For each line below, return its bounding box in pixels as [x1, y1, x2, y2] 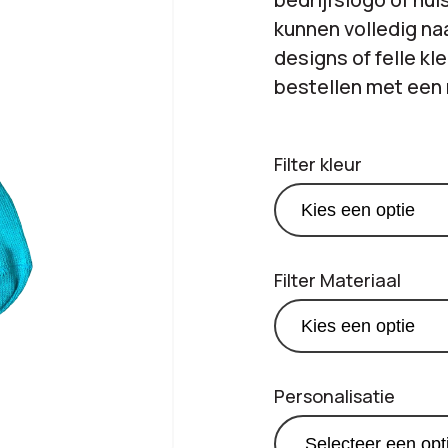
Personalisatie [274, 384, 395, 408]
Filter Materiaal [274, 268, 401, 292]
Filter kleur [274, 152, 362, 176]
